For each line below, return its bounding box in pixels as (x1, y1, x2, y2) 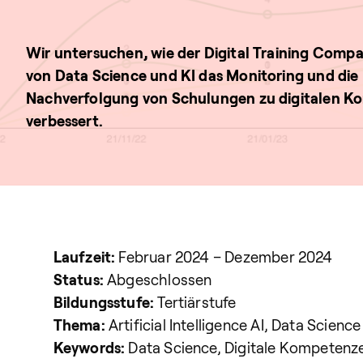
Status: (53, 270, 104, 288)
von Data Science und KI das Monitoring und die (26, 66, 359, 84)
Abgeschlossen (103, 270, 212, 288)
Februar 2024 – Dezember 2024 (118, 247, 333, 266)
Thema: (53, 315, 109, 334)
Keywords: (53, 338, 129, 357)
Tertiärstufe (157, 293, 237, 311)
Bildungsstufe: (53, 293, 158, 311)
